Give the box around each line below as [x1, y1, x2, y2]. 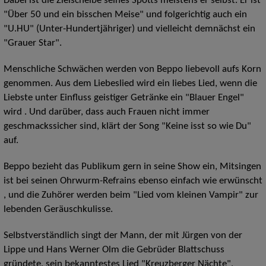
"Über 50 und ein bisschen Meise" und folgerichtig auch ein [3, 10, 247, 20]
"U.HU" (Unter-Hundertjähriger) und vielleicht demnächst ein [3, 24, 255, 34]
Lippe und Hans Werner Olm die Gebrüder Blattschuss [3, 245, 224, 255]
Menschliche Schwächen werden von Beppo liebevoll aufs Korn [3, 65, 261, 75]
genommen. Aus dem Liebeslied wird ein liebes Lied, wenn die [3, 79, 257, 89]
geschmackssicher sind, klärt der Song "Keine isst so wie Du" [3, 122, 251, 132]
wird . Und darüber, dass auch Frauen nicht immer [3, 107, 210, 118]
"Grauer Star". [3, 39, 62, 49]
